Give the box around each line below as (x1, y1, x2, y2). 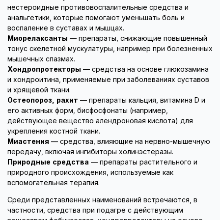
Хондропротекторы (7, 65, 81, 74)
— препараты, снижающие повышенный (68, 34, 207, 43)
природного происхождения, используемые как (7, 168, 173, 177)
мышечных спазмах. (7, 55, 75, 63)
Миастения (7, 137, 49, 146)
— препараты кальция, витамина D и (78, 96, 205, 105)
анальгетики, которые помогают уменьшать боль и (7, 14, 185, 22)
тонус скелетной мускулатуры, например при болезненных (7, 45, 213, 53)
